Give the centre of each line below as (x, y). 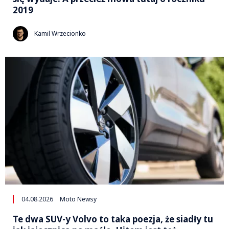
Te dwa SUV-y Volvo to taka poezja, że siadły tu (113, 219)
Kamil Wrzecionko (60, 34)
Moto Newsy (78, 199)
